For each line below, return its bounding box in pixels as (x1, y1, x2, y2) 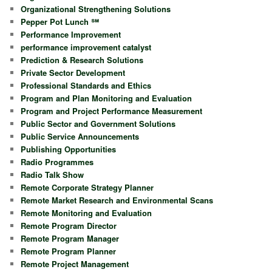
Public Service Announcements (21, 130, 140, 142)
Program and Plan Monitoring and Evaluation (21, 92, 192, 104)
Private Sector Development (21, 66, 126, 78)
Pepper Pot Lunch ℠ (21, 15, 100, 27)
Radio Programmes (21, 155, 94, 168)
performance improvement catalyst (21, 41, 152, 53)
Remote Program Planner (21, 245, 117, 257)
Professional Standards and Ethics (21, 79, 152, 91)
